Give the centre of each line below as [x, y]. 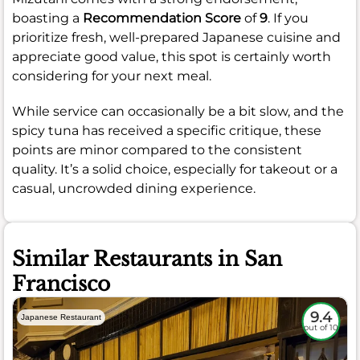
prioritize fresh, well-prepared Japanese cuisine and [176, 38]
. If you [288, 18]
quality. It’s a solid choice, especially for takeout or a [175, 170]
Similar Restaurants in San [147, 260]
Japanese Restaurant [61, 317]
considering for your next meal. [112, 76]
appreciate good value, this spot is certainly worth [172, 57]
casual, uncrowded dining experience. [134, 189]
